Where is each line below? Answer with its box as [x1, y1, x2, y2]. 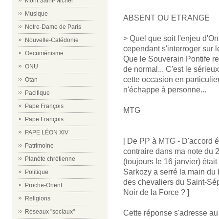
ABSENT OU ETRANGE [123, 14, 210, 22]
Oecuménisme [25, 50, 64, 57]
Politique [25, 169, 48, 175]
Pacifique [25, 89, 50, 96]
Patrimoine [25, 142, 54, 149]
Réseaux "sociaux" [25, 208, 75, 215]
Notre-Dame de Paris [25, 23, 81, 30]
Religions [25, 195, 50, 202]
